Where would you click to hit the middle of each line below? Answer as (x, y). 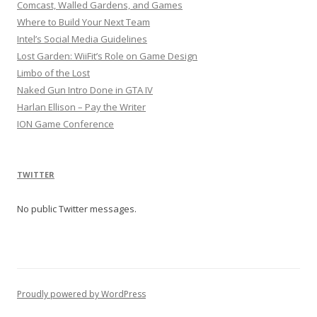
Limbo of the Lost (53, 73)
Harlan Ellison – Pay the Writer (81, 107)
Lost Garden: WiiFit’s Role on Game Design (107, 56)
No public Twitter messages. (77, 209)
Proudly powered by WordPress (81, 294)
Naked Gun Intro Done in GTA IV (85, 90)
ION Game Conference (65, 124)
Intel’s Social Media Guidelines (82, 39)
